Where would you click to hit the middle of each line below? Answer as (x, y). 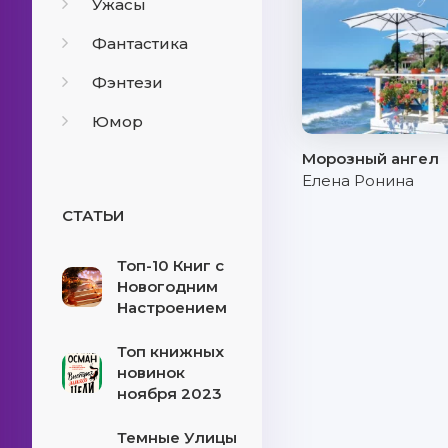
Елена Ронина (358, 180)
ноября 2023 (169, 393)
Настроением (172, 307)
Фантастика (140, 43)
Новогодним (167, 286)
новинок (151, 372)
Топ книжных (170, 351)
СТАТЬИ (93, 215)
